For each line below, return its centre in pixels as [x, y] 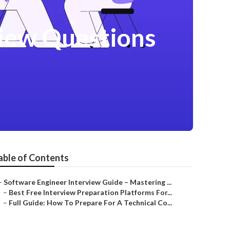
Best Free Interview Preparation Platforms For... [90, 192]
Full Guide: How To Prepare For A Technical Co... [90, 203]
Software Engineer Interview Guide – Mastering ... [88, 182]
